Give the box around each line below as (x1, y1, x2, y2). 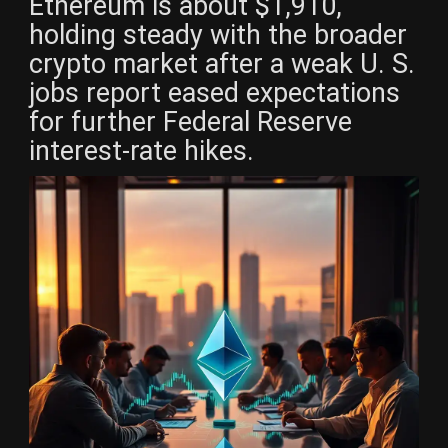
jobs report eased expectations (29, 76, 400, 109)
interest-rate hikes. (29, 134, 254, 167)
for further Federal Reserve (29, 105, 352, 138)
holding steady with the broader (29, 18, 407, 51)
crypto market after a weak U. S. (29, 47, 415, 80)
